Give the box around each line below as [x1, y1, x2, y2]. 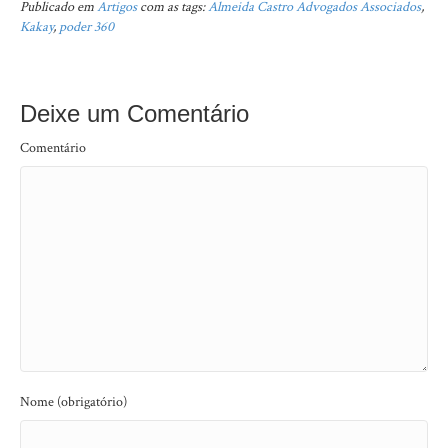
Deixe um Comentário [20, 100, 249, 127]
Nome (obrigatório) [20, 393, 127, 411]
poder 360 [59, 18, 114, 36]
